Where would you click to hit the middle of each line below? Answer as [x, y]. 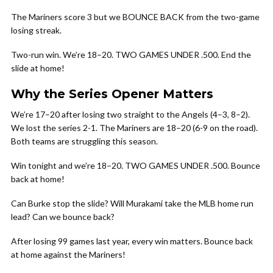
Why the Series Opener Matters [112, 94]
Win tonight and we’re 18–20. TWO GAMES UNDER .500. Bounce [136, 165]
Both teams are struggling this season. [84, 141]
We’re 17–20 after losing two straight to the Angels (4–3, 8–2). [130, 114]
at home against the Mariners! [68, 254]
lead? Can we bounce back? [63, 217]
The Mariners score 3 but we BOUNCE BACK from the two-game [135, 17]
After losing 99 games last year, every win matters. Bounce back [132, 241]
